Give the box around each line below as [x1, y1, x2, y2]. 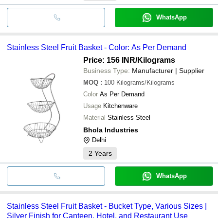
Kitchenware [103, 102, 138, 109]
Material [83, 113, 106, 121]
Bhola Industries [83, 126, 138, 134]
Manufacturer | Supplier [132, 66, 204, 74]
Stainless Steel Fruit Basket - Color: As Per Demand [7, 43, 186, 52]
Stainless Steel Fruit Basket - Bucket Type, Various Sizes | [7, 201, 207, 210]
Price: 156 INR [83, 55, 135, 64]
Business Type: [83, 66, 130, 74]
